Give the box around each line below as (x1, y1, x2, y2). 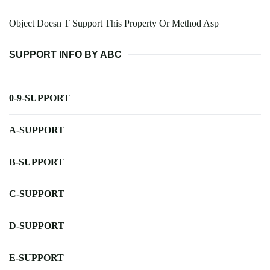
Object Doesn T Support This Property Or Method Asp (9, 18, 219, 29)
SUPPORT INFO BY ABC (9, 49, 122, 60)
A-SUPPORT (9, 125, 64, 136)
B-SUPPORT (9, 157, 64, 168)
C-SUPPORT (9, 189, 64, 199)
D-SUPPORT (9, 221, 64, 231)
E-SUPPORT (9, 253, 64, 263)
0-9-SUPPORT (9, 93, 70, 104)
